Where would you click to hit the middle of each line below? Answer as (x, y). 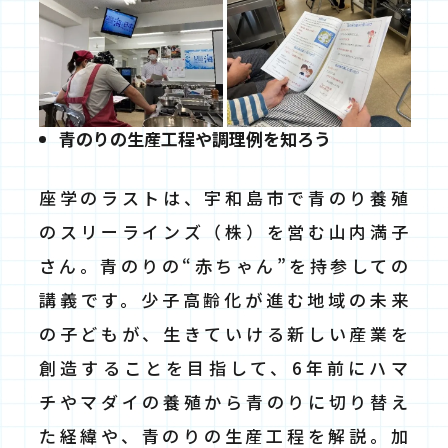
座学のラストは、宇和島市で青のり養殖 (225, 198)
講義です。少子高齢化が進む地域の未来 (225, 300)
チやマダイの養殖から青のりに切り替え (225, 402)
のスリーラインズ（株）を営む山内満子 (225, 232)
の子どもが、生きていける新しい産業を (225, 334)
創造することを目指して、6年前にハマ (225, 368)
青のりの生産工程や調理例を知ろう (195, 139)
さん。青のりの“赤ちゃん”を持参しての (225, 266)
